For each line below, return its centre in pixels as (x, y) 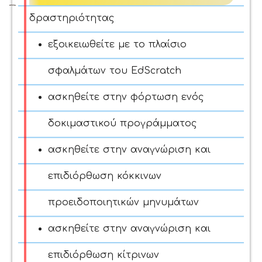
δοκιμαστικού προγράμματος (122, 123)
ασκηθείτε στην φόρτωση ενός (126, 97)
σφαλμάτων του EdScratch (115, 70)
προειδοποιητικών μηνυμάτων (123, 202)
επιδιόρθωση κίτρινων (104, 255)
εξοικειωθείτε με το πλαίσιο (117, 44)
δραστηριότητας (72, 18)
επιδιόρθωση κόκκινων (105, 176)
